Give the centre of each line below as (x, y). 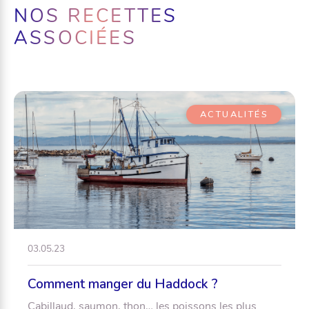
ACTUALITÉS (234, 114)
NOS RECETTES (96, 16)
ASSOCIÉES (75, 38)
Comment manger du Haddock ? (124, 284)
